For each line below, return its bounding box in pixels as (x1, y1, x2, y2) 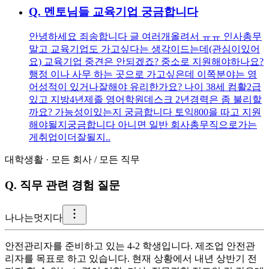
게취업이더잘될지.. (29, 132, 110, 143)
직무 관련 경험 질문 (20, 179, 120, 192)
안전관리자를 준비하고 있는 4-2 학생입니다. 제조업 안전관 (5, 240, 255, 251)
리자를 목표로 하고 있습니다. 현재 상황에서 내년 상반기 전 (5, 253, 257, 264)
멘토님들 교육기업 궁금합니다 (44, 5, 198, 18)
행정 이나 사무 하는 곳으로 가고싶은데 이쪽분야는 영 (29, 69, 257, 80)
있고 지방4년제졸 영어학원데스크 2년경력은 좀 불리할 (29, 94, 262, 105)
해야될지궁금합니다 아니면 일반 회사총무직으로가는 (29, 119, 257, 130)
